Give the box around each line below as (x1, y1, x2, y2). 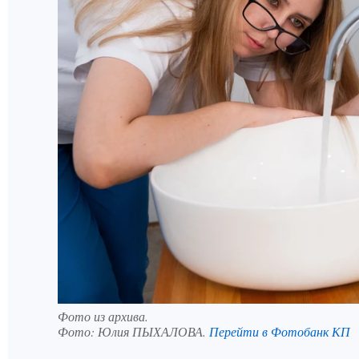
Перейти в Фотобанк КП (209, 322, 350, 340)
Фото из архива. (58, 307, 148, 325)
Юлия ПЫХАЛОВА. (98, 322, 209, 340)
